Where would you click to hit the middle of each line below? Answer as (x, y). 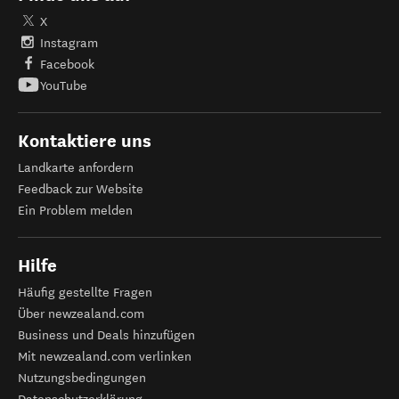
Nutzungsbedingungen (82, 378)
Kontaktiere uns (85, 141)
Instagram (69, 43)
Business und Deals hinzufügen (106, 335)
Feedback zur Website (81, 189)
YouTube (64, 86)
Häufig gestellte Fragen (85, 293)
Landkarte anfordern (76, 168)
